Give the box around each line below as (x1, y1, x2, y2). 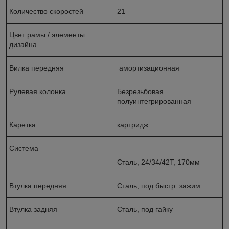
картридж (117, 120, 148, 129)
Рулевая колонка (9, 87, 66, 96)
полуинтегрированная (117, 97, 191, 105)
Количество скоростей (9, 7, 83, 15)
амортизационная (117, 63, 179, 72)
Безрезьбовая (117, 87, 164, 96)
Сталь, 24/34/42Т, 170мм (117, 157, 200, 166)
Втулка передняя (9, 181, 66, 190)
